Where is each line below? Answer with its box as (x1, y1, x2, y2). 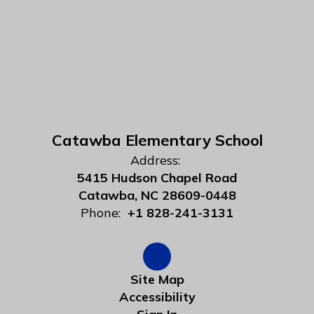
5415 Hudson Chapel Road (77, 170, 237, 186)
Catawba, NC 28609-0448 (78, 187, 236, 203)
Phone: (81, 205, 121, 221)
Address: (130, 152, 180, 168)
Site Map (130, 271, 184, 287)
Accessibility (118, 289, 196, 305)
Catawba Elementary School (51, 130, 263, 150)
